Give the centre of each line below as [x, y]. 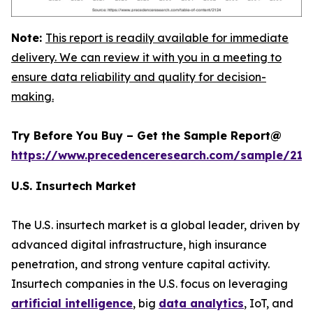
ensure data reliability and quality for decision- [139, 77]
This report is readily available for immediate [167, 37]
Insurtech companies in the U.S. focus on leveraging [150, 283]
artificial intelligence [72, 303]
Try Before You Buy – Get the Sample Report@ [146, 135]
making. [32, 96]
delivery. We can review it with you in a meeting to [146, 57]
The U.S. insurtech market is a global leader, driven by [155, 225]
